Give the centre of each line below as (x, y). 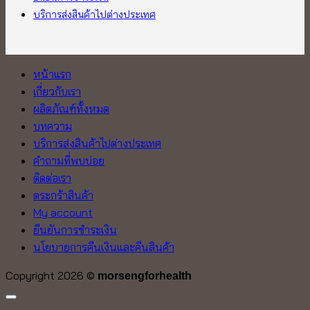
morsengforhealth (145, 275)
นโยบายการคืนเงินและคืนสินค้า (104, 247)
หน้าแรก (52, 74)
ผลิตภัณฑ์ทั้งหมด (71, 108)
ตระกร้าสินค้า (63, 195)
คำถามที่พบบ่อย (69, 160)
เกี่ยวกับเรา (57, 91)
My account (63, 212)
